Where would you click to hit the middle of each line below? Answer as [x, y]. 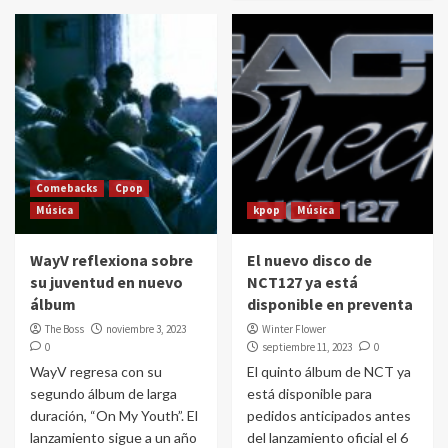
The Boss [64, 329]
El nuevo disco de [309, 260]
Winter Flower [293, 329]
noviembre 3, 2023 [146, 329]
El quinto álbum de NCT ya [328, 371]
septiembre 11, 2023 [306, 347]
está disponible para [309, 393]
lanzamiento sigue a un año [113, 437]
